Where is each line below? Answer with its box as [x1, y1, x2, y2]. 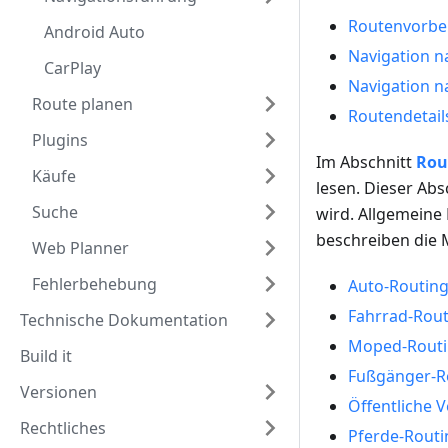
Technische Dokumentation [20, 309, 228, 331]
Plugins [32, 129, 88, 151]
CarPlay [44, 57, 101, 79]
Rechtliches [20, 417, 106, 439]
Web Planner [32, 237, 129, 259]
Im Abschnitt [316, 151, 416, 174]
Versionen [20, 381, 97, 403]
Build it [20, 345, 72, 367]
